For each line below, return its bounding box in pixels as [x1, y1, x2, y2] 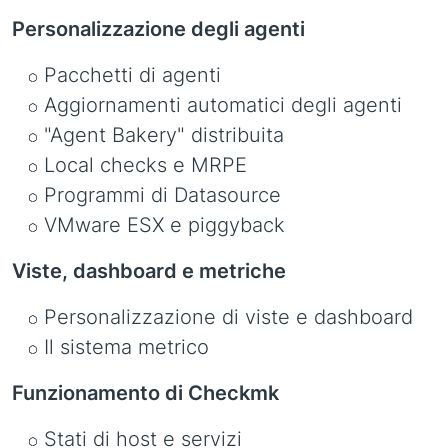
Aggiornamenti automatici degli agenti [44, 93, 402, 117]
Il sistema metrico [44, 335, 209, 359]
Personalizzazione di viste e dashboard [44, 305, 413, 329]
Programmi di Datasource [44, 183, 281, 207]
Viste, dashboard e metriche [12, 259, 286, 283]
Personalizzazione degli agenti [12, 17, 305, 41]
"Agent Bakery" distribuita [44, 123, 284, 147]
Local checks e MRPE [44, 153, 247, 177]
